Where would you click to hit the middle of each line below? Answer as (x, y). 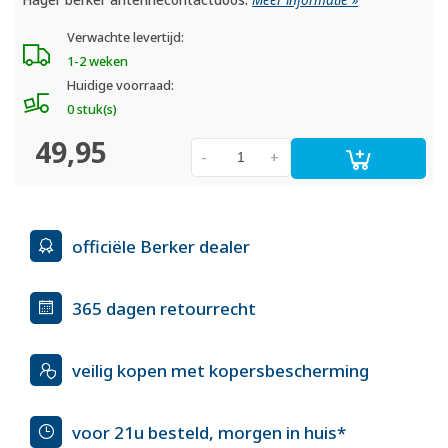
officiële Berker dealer (161, 246)
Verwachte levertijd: (125, 37)
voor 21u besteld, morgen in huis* (209, 432)
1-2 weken (97, 61)
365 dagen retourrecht (164, 308)
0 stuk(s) (91, 109)
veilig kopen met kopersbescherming (220, 370)
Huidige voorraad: (120, 85)
